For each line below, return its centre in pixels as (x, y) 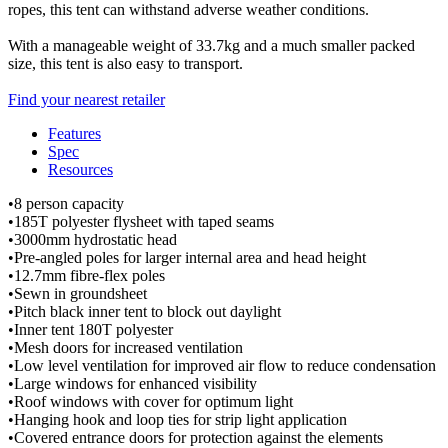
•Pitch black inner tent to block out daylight (144, 311)
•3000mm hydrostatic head (92, 239)
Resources (80, 169)
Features (74, 133)
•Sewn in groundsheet (77, 293)
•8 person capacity (66, 203)
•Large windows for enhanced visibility (132, 383)
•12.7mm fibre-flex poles (86, 275)
